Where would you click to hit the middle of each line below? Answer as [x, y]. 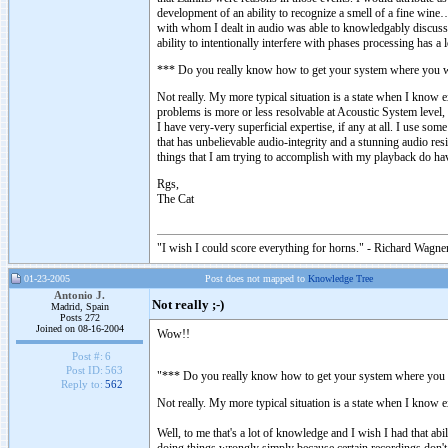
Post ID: [84, 370]
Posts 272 [79, 317]
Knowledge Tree [340, 278]
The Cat [175, 199]
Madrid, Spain [79, 306]
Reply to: [81, 384]
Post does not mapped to [256, 278]
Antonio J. [79, 295]
